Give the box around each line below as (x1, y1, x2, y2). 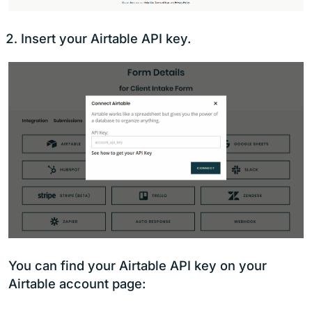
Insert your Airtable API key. (21, 31, 192, 47)
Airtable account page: (8, 276, 146, 292)
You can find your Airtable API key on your (8, 258, 267, 274)
